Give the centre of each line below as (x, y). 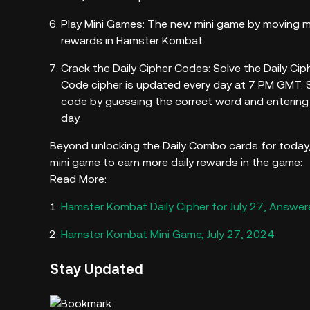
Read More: (80, 179)
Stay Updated (97, 269)
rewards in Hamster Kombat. (133, 40)
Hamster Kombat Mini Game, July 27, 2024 (167, 234)
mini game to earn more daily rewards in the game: (177, 162)
